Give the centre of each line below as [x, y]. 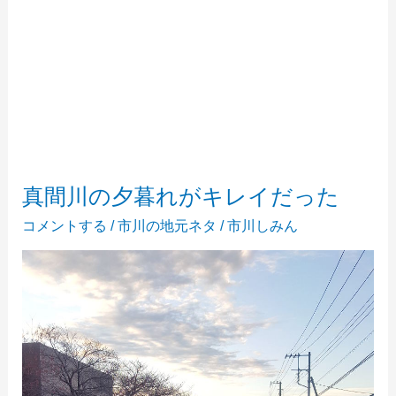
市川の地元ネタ [167, 225]
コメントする [64, 225]
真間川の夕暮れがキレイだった [180, 197]
